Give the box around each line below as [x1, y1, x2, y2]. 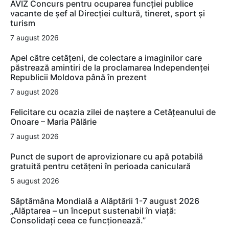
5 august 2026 [10, 176, 59, 186]
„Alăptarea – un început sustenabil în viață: [10, 205, 176, 216]
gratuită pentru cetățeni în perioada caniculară [10, 161, 191, 172]
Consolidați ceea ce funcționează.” [10, 215, 146, 226]
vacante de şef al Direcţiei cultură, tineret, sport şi [10, 8, 205, 19]
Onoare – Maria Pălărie [10, 117, 97, 127]
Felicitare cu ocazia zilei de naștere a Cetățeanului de [10, 107, 216, 118]
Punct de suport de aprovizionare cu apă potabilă [10, 151, 203, 162]
